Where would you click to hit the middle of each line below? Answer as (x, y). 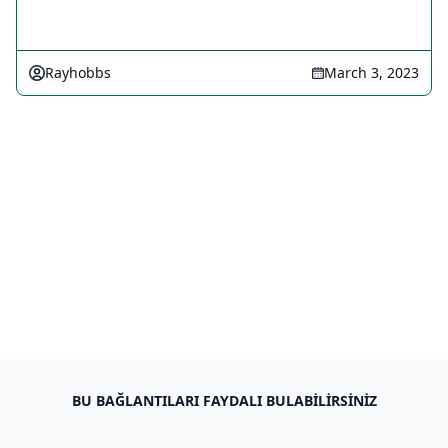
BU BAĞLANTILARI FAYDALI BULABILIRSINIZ (224, 400)
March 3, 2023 (371, 72)
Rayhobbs (78, 72)
